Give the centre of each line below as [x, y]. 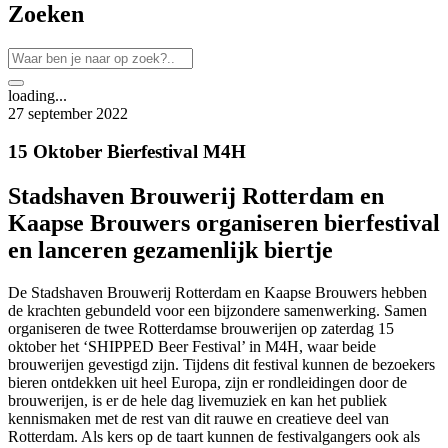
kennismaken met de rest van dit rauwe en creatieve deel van [198, 419]
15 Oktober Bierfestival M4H [127, 152]
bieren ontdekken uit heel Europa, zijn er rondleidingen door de [207, 383]
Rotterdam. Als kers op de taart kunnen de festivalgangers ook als [214, 437]
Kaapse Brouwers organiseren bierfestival [224, 223]
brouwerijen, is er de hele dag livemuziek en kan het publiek [197, 401]
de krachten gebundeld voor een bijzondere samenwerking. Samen [217, 311]
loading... [37, 95]
